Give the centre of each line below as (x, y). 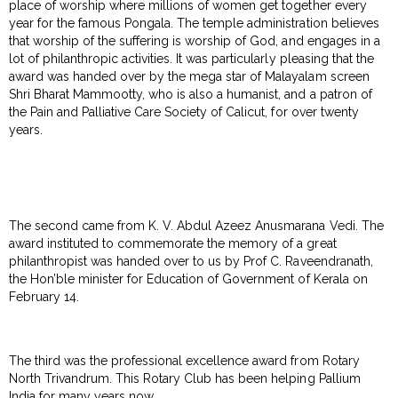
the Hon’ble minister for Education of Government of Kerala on (188, 279)
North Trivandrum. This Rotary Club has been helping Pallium (185, 378)
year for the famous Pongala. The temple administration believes (194, 23)
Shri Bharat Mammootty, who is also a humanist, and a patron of (191, 94)
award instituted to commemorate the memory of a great (173, 243)
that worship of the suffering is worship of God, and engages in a (195, 40)
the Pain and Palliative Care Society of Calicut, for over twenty (184, 111)
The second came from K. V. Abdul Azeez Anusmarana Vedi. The (196, 225)
